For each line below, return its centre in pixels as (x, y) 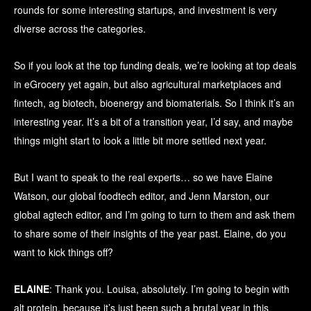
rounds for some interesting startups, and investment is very (145, 10)
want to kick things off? (64, 252)
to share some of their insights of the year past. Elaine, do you (150, 234)
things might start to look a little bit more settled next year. (140, 141)
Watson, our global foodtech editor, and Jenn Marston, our (142, 196)
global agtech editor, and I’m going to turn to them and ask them (154, 215)
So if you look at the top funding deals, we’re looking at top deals (155, 66)
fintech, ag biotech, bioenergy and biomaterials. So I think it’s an (154, 103)
